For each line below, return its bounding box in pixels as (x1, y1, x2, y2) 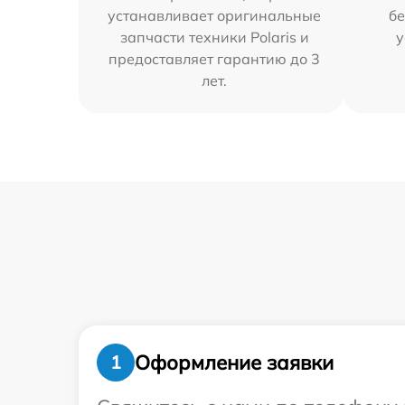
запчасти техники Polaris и (119, 28, 309, 46)
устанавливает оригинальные (108, 6, 322, 24)
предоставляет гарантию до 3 (108, 50, 321, 68)
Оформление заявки (135, 349, 334, 375)
